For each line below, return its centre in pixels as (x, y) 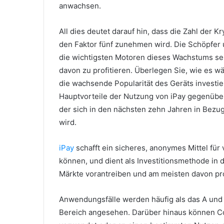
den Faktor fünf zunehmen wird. (116, 44)
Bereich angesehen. (95, 212)
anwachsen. (80, 6)
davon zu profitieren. (97, 70)
